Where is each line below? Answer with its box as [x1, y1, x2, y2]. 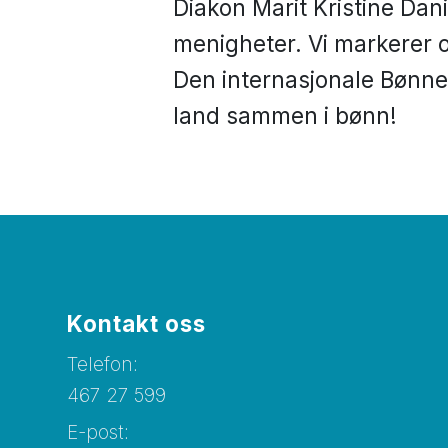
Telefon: [67, 353, 143, 377]
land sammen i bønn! [172, 102, 397, 130]
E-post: [67, 421, 129, 445]
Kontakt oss [67, 310, 206, 338]
